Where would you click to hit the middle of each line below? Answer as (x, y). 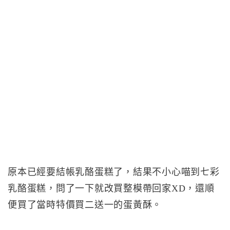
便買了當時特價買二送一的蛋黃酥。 (85, 205)
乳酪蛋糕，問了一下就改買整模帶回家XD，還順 (111, 188)
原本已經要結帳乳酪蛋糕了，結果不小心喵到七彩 (114, 172)
